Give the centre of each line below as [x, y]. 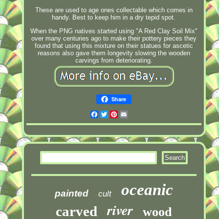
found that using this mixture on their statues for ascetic [114, 45]
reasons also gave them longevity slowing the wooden [114, 53]
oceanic [147, 189]
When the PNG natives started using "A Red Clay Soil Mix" [114, 31]
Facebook [113, 114]
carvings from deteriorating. [114, 60]
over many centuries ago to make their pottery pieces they [114, 38]
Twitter [118, 114]
